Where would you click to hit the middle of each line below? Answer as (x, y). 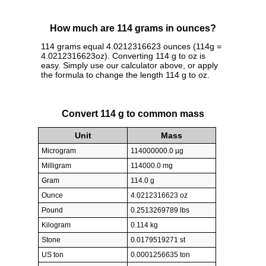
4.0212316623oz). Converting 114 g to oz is (123, 56)
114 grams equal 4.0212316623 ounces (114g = (131, 47)
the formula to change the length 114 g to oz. (125, 75)
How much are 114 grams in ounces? (133, 28)
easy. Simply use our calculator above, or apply (129, 66)
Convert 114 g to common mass (133, 113)
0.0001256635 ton (160, 255)
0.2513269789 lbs (160, 210)
